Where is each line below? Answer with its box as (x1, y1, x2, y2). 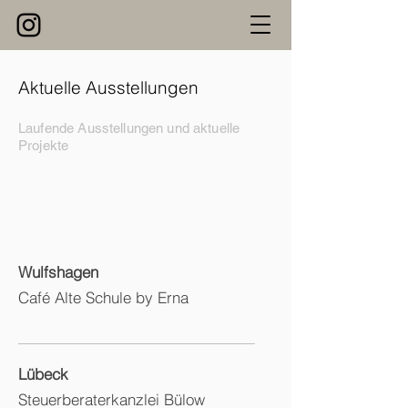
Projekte (18, 138, 73, 153)
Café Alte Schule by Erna (18, 288, 189, 307)
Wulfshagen (18, 262, 103, 281)
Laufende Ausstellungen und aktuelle (18, 120, 240, 136)
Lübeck (18, 364, 96, 383)
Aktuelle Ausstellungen (18, 76, 199, 98)
